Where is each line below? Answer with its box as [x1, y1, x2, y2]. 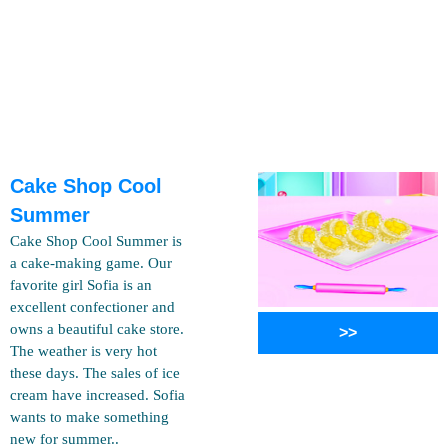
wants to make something [10, 409, 169, 425]
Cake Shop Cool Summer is [10, 233, 182, 249]
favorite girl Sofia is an [10, 277, 152, 293]
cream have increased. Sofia [10, 387, 185, 403]
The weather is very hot [10, 343, 157, 359]
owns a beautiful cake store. [10, 321, 184, 337]
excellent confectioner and [10, 299, 175, 315]
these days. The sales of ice [10, 365, 180, 381]
